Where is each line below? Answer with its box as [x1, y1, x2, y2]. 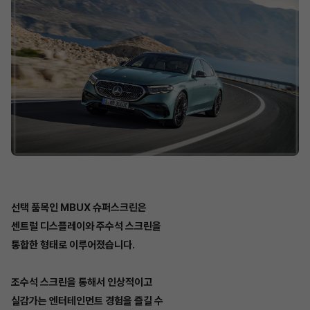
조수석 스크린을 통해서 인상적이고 [11, 275, 152, 289]
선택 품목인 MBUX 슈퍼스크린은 [11, 201, 147, 214]
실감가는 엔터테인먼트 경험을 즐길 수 [11, 294, 163, 307]
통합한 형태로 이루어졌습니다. [11, 238, 135, 251]
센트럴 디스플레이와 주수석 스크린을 [11, 219, 161, 232]
